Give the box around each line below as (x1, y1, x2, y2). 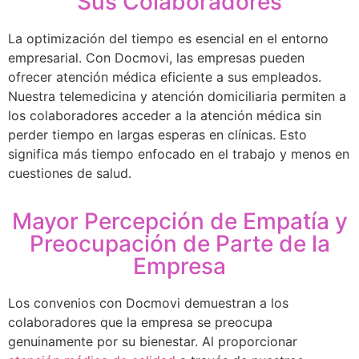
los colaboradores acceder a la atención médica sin (8, 107, 321, 123)
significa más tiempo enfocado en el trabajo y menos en (8, 145, 349, 162)
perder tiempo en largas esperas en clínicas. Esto (8, 126, 307, 143)
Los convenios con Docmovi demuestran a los (8, 295, 288, 312)
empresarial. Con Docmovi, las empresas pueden (8, 49, 305, 66)
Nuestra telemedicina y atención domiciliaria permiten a (8, 87, 346, 104)
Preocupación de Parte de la (29, 230, 330, 258)
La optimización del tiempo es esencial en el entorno (8, 30, 329, 46)
